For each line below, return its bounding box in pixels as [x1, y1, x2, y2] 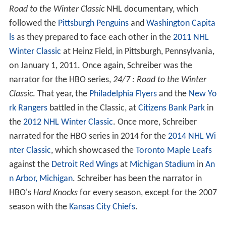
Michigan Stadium [129, 160, 195, 170]
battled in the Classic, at [47, 103, 138, 114]
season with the [9, 202, 69, 212]
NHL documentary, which [104, 5, 198, 15]
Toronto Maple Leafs [135, 146, 212, 156]
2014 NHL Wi [167, 132, 216, 142]
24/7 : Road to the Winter [112, 75, 206, 85]
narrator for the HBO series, [9, 75, 113, 85]
